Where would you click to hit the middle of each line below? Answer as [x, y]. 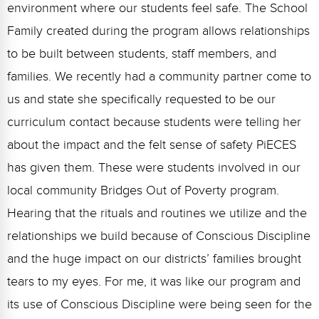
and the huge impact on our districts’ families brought [154, 258]
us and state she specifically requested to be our [141, 99]
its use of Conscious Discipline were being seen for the [159, 304]
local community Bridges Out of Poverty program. [143, 190]
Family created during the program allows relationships [158, 31]
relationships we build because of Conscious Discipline [159, 236]
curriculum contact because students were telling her [154, 122]
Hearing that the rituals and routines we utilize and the [157, 213]
